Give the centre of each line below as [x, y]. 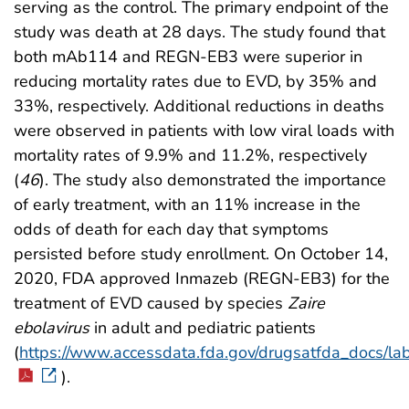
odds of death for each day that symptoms [171, 229]
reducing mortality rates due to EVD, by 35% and [195, 81]
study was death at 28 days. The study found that [199, 31]
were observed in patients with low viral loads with [204, 130]
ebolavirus [52, 327]
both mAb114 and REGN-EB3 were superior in [188, 56]
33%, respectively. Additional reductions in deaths [199, 105]
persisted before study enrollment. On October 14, [201, 253]
